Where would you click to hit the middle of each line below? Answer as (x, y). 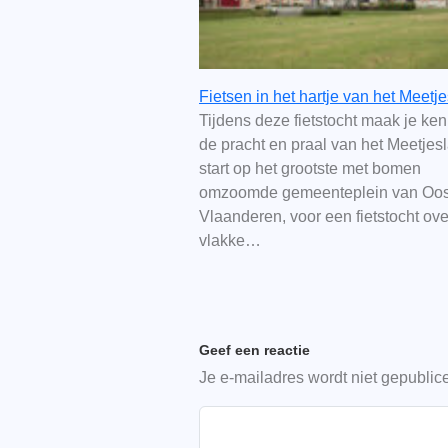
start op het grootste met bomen (310, 169)
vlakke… (230, 241)
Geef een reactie (254, 350)
